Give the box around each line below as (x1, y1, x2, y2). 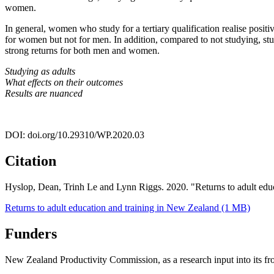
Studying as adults (5, 65, 75, 76)
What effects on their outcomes (5, 76, 123, 87)
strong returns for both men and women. (5, 45, 160, 56)
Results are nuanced (5, 87, 83, 98)
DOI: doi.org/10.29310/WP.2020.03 (5, 129, 144, 140)
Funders (5, 225, 57, 242)
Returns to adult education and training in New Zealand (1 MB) (5, 202, 250, 213)
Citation (5, 152, 56, 169)
